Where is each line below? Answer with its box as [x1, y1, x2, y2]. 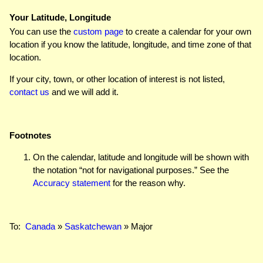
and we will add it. [49, 86, 119, 97]
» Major [122, 221, 153, 231]
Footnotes [9, 130, 51, 140]
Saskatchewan [65, 221, 122, 231]
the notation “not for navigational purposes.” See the [33, 164, 229, 175]
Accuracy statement [33, 177, 110, 188]
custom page [73, 26, 123, 36]
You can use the [9, 26, 73, 36]
